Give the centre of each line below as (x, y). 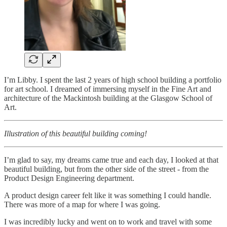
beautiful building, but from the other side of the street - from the (106, 169)
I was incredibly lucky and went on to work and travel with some (108, 221)
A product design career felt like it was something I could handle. (108, 195)
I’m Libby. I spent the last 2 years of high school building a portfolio (113, 80)
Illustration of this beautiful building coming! (75, 133)
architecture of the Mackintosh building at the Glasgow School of (108, 98)
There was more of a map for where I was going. (82, 204)
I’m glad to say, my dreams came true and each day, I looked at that (111, 160)
